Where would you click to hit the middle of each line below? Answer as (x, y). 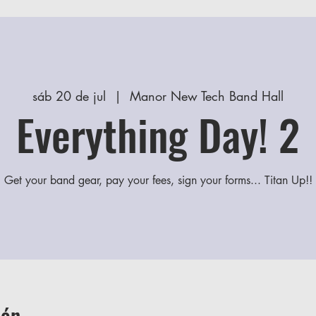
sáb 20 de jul (69, 96)
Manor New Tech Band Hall (207, 96)
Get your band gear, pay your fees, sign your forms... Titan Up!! (158, 180)
